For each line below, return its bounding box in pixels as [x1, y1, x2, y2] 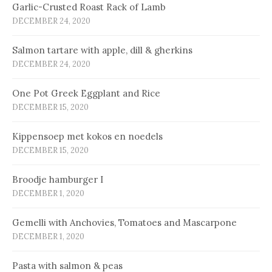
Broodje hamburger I [12, 174, 103, 185]
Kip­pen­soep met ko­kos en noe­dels [12, 131, 163, 142]
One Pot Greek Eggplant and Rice [12, 87, 160, 99]
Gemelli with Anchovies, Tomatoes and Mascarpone [12, 217, 237, 228]
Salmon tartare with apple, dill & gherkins [12, 44, 192, 56]
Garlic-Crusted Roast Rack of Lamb [12, 1, 166, 13]
